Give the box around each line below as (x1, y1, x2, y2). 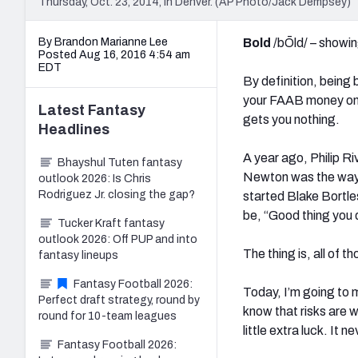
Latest (38, 101, 88, 118)
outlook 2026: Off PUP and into (38, 233, 197, 245)
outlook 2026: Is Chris (38, 172, 151, 185)
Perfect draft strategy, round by (38, 293, 200, 306)
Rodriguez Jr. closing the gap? (38, 188, 195, 201)
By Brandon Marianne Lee (38, 35, 168, 48)
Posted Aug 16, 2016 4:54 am (38, 48, 190, 61)
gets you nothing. (243, 112, 340, 126)
